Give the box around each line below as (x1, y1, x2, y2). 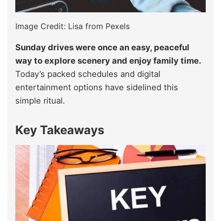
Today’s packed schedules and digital (15, 69, 160, 79)
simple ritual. (15, 95, 65, 106)
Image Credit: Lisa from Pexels (15, 21, 130, 31)
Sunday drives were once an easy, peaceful (15, 42, 189, 52)
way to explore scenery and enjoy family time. (15, 55, 201, 66)
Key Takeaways (15, 122, 104, 137)
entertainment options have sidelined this (15, 82, 178, 92)
